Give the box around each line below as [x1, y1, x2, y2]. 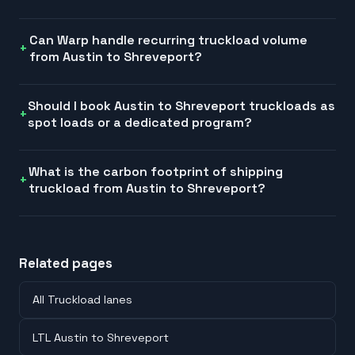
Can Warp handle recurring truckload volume [29, 31, 307, 48]
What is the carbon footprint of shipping [28, 162, 283, 180]
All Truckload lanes [32, 292, 132, 307]
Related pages [19, 254, 113, 272]
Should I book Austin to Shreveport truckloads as [28, 97, 336, 114]
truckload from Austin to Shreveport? [28, 179, 265, 197]
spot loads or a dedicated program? [28, 113, 253, 131]
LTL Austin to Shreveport [32, 330, 169, 345]
